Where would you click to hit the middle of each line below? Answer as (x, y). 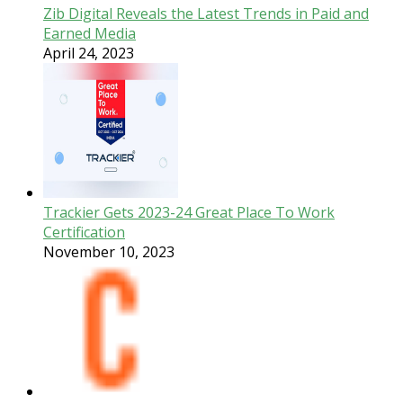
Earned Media (90, 33)
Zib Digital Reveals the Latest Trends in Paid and (206, 13)
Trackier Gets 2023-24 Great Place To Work (189, 212)
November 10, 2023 (109, 252)
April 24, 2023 (89, 53)
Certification (84, 232)
